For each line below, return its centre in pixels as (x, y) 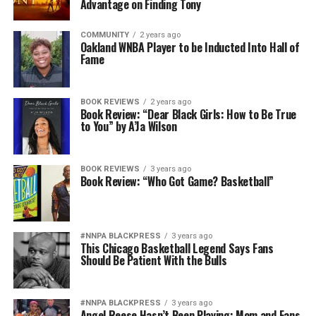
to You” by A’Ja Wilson (128, 126)
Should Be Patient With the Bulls (153, 260)
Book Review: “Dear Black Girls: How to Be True (188, 114)
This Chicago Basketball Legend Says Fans (177, 248)
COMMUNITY (104, 35)
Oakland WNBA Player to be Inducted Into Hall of (190, 47)
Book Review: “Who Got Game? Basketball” (177, 181)
